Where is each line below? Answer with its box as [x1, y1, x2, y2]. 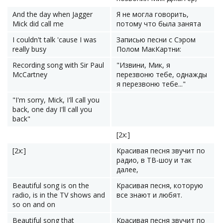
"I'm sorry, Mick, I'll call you [12, 95, 100, 105]
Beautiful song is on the [12, 181, 89, 190]
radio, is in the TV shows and [12, 190, 105, 200]
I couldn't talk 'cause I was [12, 35, 97, 44]
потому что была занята [116, 19, 201, 28]
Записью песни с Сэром [116, 35, 196, 44]
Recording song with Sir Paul [12, 60, 104, 70]
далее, [116, 165, 138, 174]
